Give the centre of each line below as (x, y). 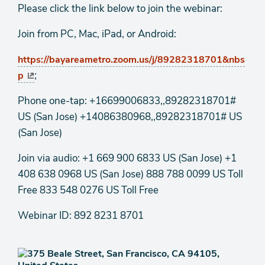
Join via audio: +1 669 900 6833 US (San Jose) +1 (127, 158)
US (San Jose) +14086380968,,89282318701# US (130, 117)
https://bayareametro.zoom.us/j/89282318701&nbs (131, 60)
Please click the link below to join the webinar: (121, 9)
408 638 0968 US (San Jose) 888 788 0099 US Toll (130, 174)
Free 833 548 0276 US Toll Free (89, 190)
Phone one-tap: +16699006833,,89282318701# (127, 101)
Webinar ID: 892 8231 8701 (81, 216)
